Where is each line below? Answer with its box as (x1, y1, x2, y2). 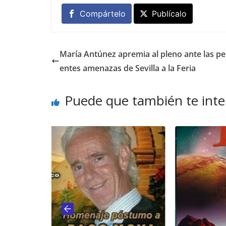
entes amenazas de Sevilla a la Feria (60, 62, 196, 74)
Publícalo (152, 8, 187, 19)
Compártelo (80, 8, 126, 19)
